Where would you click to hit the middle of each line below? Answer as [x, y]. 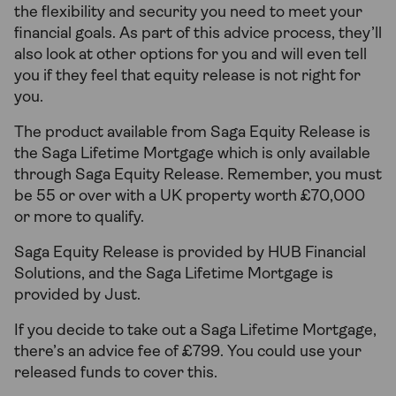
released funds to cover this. [116, 374]
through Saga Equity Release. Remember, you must [198, 176]
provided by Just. [77, 296]
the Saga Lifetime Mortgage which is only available [192, 155]
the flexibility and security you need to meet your [188, 13]
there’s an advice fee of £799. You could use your [188, 353]
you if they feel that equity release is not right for [187, 77]
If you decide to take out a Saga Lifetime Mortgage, [195, 331]
